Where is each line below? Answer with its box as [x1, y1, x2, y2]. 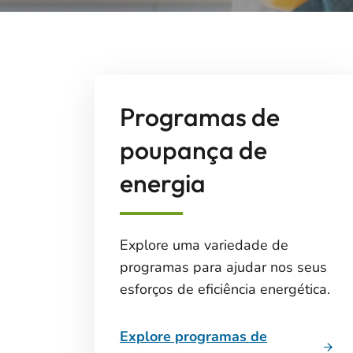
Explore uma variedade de [120, 236, 288, 255]
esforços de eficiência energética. [120, 280, 330, 299]
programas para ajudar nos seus [120, 258, 327, 277]
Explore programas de [120, 327, 267, 346]
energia [120, 167, 206, 199]
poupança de [120, 134, 267, 165]
